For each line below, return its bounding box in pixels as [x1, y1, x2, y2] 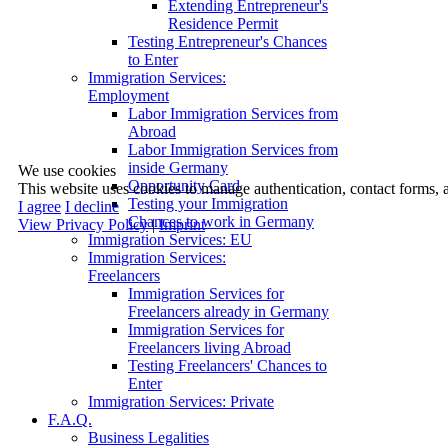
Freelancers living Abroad [128, 338, 291, 356]
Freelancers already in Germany [128, 302, 329, 320]
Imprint [159, 216, 205, 233]
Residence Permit [168, 14, 278, 32]
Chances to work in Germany [128, 212, 314, 230]
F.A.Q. [48, 410, 92, 428]
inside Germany [128, 158, 228, 176]
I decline [65, 198, 119, 215]
